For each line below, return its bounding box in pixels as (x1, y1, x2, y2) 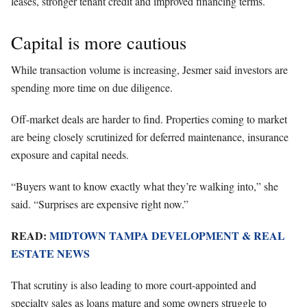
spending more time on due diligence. (11, 79, 173, 95)
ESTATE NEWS (11, 245, 90, 261)
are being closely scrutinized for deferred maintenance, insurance (11, 129, 288, 144)
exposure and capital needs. (11, 147, 129, 162)
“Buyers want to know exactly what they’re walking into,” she (11, 178, 278, 193)
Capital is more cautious (11, 29, 186, 54)
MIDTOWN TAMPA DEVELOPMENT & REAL (49, 227, 285, 243)
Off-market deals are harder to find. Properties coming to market (11, 111, 287, 126)
